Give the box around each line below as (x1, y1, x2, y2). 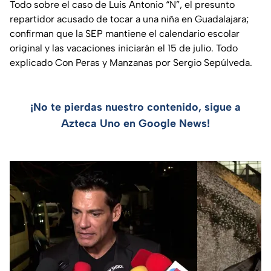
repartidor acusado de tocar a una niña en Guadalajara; (10, 13, 249, 25)
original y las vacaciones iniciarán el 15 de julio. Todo (10, 42, 238, 54)
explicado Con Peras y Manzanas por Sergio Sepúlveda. (10, 56, 252, 68)
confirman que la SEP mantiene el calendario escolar (10, 27, 240, 39)
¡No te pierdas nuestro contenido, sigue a (30, 100, 241, 114)
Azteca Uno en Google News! (61, 116, 210, 130)
